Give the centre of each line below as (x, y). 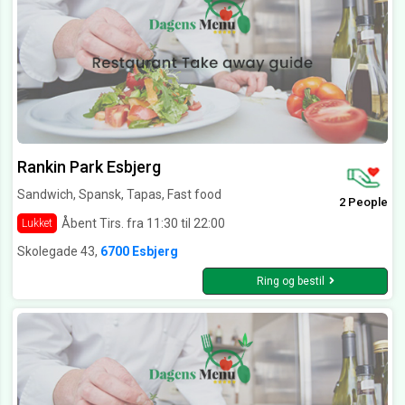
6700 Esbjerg (139, 252)
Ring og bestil (290, 282)
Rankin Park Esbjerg (89, 167)
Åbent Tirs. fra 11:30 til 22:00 (143, 223)
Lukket (37, 224)
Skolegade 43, (59, 252)
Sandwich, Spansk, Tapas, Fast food (119, 195)
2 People (363, 202)
